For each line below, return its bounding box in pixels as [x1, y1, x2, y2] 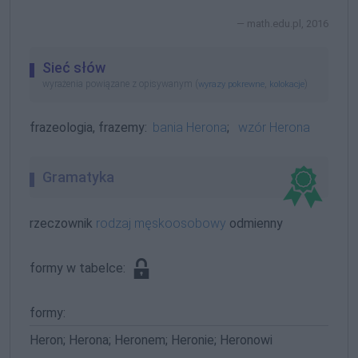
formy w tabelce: [30, 260, 129, 276]
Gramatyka [42, 168, 114, 185]
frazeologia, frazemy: [30, 119, 147, 135]
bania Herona [153, 119, 228, 135]
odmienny [226, 215, 283, 231]
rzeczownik [30, 215, 96, 231]
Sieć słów [42, 58, 105, 76]
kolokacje [269, 78, 304, 89]
